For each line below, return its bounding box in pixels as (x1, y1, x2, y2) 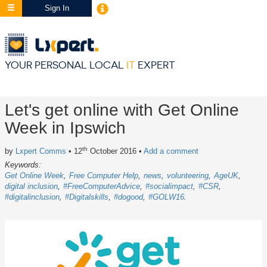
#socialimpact (145, 182, 193, 191)
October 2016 (88, 147, 139, 156)
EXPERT (138, 59, 175, 72)
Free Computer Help (69, 171, 138, 181)
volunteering (167, 171, 209, 181)
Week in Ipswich (5, 119, 126, 138)
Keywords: (5, 160, 41, 170)
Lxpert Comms (15, 147, 66, 156)
